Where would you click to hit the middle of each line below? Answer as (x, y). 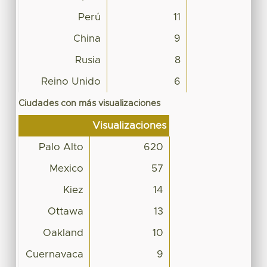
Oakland (63, 233)
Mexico (66, 168)
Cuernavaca (54, 254)
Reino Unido (71, 81)
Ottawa (65, 211)
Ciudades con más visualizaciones (89, 103)
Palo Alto (61, 147)
